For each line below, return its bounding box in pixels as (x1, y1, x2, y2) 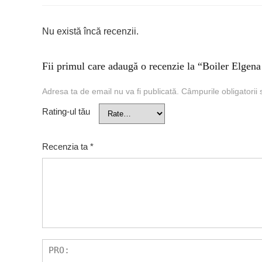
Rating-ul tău (42, 106, 90, 116)
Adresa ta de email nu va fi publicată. (42, 87, 179, 96)
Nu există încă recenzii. (42, 26, 139, 36)
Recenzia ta (42, 142, 90, 151)
